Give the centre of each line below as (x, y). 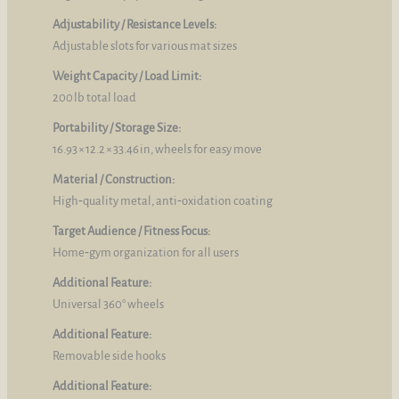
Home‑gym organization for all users (146, 253)
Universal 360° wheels (108, 305)
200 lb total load (94, 98)
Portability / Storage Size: (117, 128)
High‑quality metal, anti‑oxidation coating (163, 201)
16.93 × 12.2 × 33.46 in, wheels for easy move (157, 150)
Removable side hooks (109, 356)
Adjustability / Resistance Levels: (134, 25)
